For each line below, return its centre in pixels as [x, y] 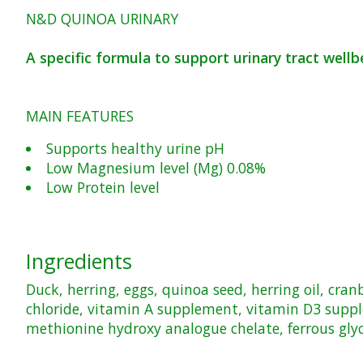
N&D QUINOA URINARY [102, 18]
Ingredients [79, 261]
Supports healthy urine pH [135, 149]
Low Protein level [102, 188]
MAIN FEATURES [80, 115]
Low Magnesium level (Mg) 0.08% [156, 168]
